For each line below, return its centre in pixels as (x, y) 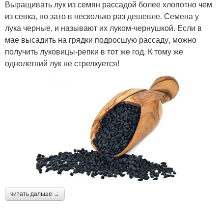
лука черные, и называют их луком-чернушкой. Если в (103, 28)
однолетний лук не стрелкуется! (62, 63)
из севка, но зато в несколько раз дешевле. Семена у (102, 16)
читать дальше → (35, 194)
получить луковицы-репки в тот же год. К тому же (94, 52)
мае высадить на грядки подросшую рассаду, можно (101, 40)
